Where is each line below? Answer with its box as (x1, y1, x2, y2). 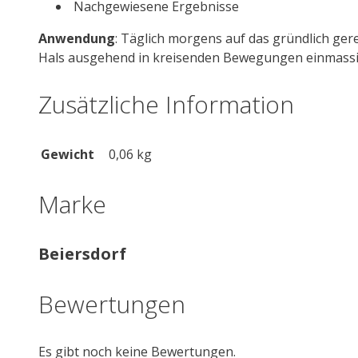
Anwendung (38, 29, 115, 47)
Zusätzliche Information (38, 88, 294, 121)
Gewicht (41, 145, 94, 164)
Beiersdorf (38, 243, 126, 265)
